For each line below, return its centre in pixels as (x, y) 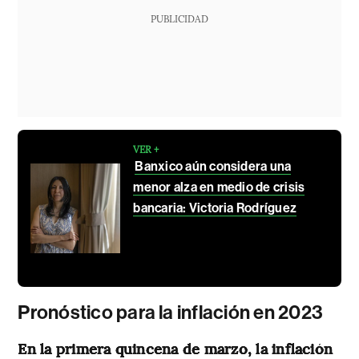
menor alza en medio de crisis (219, 187)
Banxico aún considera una (213, 166)
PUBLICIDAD (179, 18)
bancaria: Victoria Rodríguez (215, 208)
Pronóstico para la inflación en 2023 (171, 312)
